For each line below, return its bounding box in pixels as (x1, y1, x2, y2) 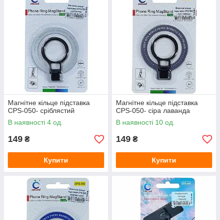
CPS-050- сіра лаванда (116, 107, 190, 115)
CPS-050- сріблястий (8, 107, 75, 115)
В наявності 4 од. (8, 118, 63, 127)
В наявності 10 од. (116, 118, 175, 127)
